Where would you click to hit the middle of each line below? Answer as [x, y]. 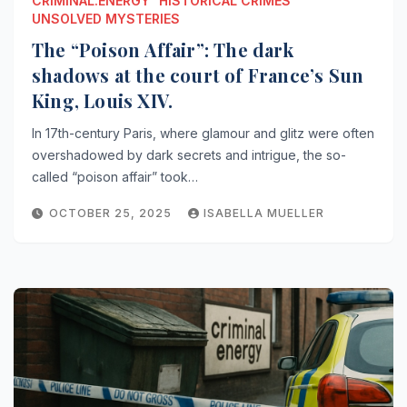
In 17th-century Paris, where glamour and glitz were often [203, 133]
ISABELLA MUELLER [264, 213]
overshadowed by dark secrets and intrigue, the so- [189, 154]
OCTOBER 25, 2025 [112, 213]
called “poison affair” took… [115, 176]
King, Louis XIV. [103, 100]
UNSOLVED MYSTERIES [106, 18]
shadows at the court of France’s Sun [198, 74]
